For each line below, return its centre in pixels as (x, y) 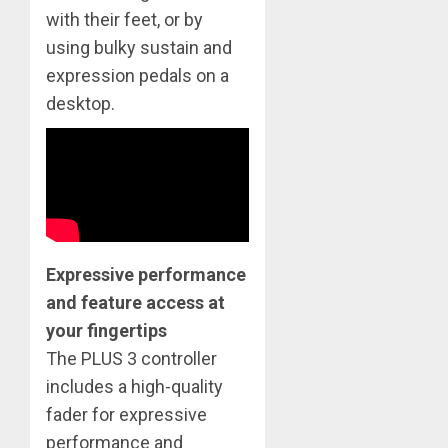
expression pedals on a (137, 76)
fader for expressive (126, 414)
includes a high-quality (134, 386)
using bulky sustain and (139, 48)
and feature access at (135, 302)
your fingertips (106, 330)
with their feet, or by (124, 20)
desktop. (80, 104)
